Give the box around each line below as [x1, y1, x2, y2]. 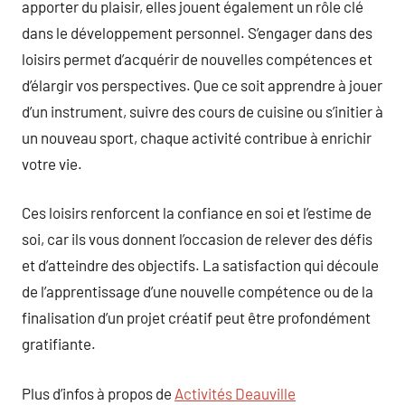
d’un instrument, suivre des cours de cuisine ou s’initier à [22, 101, 383, 120]
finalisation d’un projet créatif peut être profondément [22, 308, 371, 326]
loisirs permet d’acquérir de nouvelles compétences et [22, 49, 372, 68]
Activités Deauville [174, 383, 296, 402]
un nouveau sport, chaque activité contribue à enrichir [22, 127, 372, 146]
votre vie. [22, 154, 82, 173]
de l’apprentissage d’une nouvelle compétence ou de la [22, 282, 373, 300]
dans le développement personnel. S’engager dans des [22, 23, 372, 42]
